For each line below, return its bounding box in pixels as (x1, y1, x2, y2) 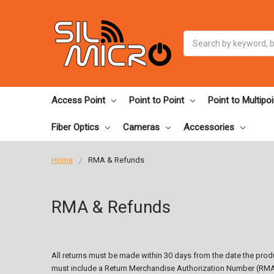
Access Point (51, 94, 105, 106)
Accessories (183, 121, 234, 133)
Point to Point (129, 94, 184, 106)
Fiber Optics (51, 121, 99, 133)
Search (183, 32, 212, 42)
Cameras (123, 121, 160, 133)
